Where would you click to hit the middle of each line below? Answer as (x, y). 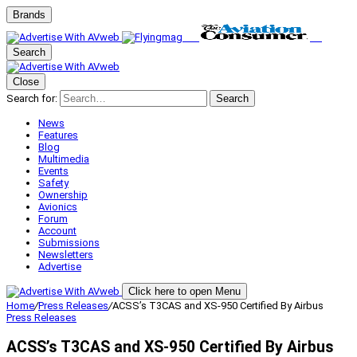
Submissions (69, 243)
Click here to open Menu (184, 291)
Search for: (32, 98)
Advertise (60, 267)
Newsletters (66, 255)
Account (57, 231)
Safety (53, 183)
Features (58, 135)
